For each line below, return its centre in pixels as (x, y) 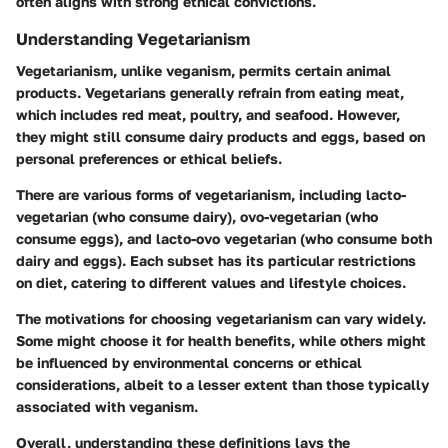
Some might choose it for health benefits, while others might (221, 341)
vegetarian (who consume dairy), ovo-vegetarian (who (197, 217)
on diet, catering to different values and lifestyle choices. (211, 283)
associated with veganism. (107, 407)
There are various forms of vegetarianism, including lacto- (211, 195)
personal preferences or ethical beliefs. (149, 159)
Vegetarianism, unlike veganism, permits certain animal (203, 71)
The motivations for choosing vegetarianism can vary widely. (221, 319)
